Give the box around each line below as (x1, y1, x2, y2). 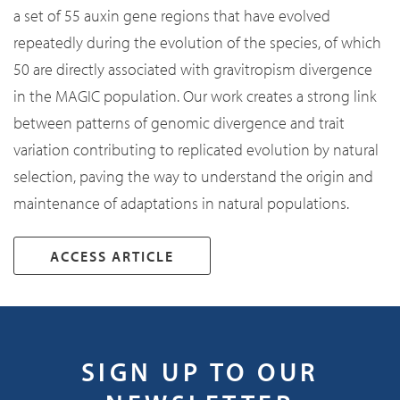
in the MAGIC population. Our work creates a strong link (13, 86, 377, 107)
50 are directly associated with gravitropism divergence (13, 59, 372, 80)
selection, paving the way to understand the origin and (13, 166, 373, 187)
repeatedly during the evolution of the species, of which (13, 32, 381, 54)
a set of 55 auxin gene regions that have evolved (13, 5, 330, 27)
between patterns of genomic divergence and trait (13, 112, 345, 134)
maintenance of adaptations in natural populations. (13, 193, 349, 214)
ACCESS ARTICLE (50, 246, 174, 265)
